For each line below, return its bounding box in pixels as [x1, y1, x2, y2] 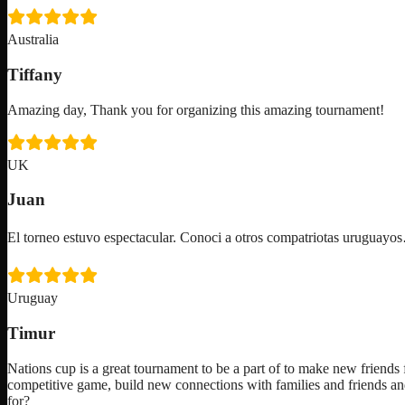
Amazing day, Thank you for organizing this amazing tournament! [7, 101, 384, 118]
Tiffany [7, 64, 62, 84]
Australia [7, 32, 59, 48]
